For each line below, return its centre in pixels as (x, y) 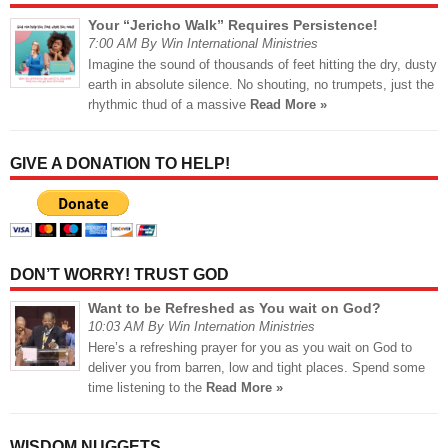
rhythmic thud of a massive (169, 105)
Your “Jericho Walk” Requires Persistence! (233, 25)
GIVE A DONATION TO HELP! (120, 164)
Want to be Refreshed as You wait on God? (234, 308)
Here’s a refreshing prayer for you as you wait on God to (250, 348)
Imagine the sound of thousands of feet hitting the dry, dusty (262, 65)
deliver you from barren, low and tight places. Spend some (256, 368)
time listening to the (147, 388)
